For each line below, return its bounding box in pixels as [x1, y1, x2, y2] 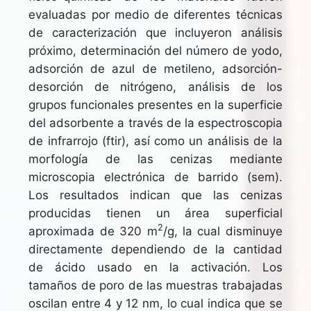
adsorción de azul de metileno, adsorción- [28, 61, 283, 76]
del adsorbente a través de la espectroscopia [28, 115, 283, 130]
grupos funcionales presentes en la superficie [28, 97, 283, 112]
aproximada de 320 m [28, 224, 158, 238]
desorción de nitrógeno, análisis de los [28, 79, 283, 94]
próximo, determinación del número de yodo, [28, 43, 283, 58]
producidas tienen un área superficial [28, 205, 283, 220]
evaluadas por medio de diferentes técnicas [28, 7, 283, 22]
